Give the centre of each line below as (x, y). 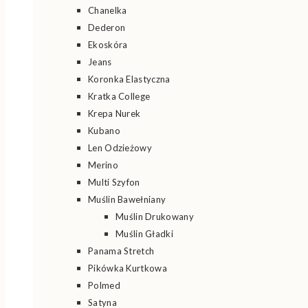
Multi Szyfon (114, 182)
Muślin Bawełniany (127, 199)
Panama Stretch (121, 251)
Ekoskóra (108, 45)
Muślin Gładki (144, 234)
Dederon (107, 27)
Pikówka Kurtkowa (128, 268)
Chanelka (108, 10)
